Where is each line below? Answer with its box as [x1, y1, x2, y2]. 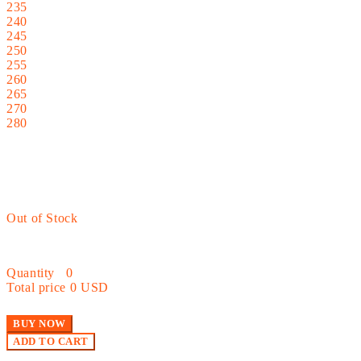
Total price [6, 280, 67, 294]
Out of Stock [6, 210, 78, 225]
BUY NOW [13, 317, 66, 330]
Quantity [6, 265, 56, 280]
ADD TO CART [13, 334, 89, 347]
